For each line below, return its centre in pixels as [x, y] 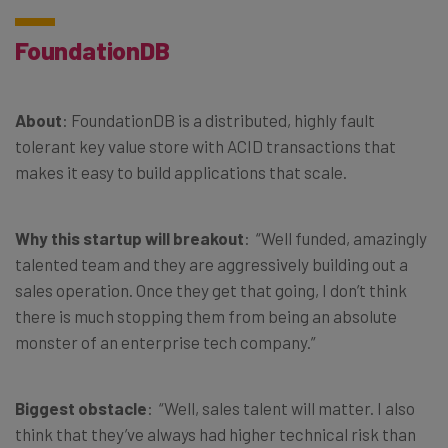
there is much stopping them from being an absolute [206, 315]
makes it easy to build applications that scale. [181, 171]
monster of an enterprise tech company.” [165, 341]
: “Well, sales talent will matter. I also [281, 407]
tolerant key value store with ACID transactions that [205, 145]
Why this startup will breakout [129, 237]
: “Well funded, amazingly [335, 237]
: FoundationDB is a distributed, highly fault [218, 119]
